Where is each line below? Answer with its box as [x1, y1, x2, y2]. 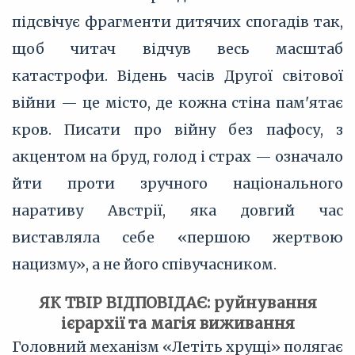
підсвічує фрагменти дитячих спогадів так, [12, 13, 343, 31]
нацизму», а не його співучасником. [12, 255, 277, 273]
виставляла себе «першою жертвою [12, 228, 343, 246]
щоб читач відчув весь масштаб [12, 40, 343, 58]
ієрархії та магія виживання [60, 314, 295, 333]
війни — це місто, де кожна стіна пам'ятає [12, 94, 343, 112]
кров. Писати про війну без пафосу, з [12, 120, 343, 139]
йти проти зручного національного [12, 174, 343, 193]
